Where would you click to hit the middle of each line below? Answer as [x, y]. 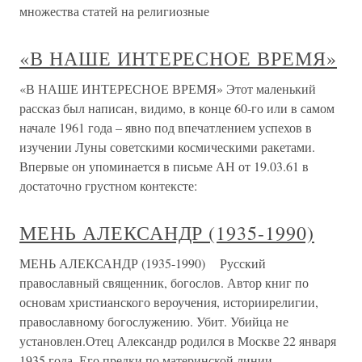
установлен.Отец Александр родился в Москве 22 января [178, 341]
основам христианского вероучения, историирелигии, [169, 302]
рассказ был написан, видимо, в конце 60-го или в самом [177, 108]
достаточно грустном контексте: [108, 186]
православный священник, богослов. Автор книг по [164, 283]
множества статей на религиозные [114, 11]
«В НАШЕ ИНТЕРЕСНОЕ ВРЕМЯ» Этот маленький [168, 89]
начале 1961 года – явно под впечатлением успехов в [166, 128]
